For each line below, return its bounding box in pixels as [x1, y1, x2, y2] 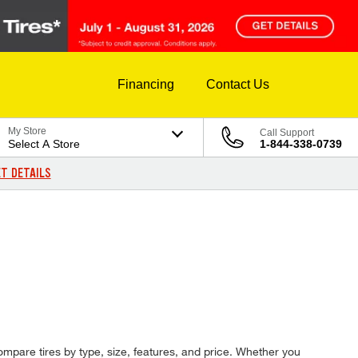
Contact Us [206, 78, 269, 92]
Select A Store [8, 137, 81, 151]
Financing [117, 78, 174, 92]
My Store [8, 125, 47, 137]
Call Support [260, 127, 314, 139]
